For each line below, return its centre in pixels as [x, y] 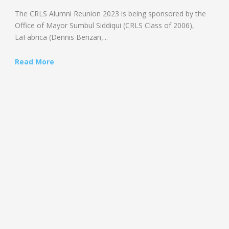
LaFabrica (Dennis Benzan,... [61, 37]
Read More [35, 62]
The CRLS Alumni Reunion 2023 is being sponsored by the [110, 14]
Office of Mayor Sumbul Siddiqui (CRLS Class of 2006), [105, 25]
